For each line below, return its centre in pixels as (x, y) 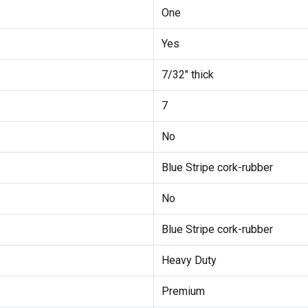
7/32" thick (187, 74)
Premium (183, 291)
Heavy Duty (189, 260)
